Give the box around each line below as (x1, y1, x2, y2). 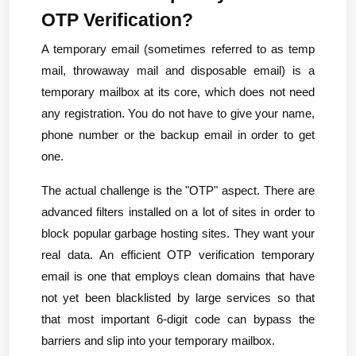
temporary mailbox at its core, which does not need (41, 86, 315, 99)
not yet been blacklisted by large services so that (41, 292, 315, 305)
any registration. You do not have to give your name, (41, 107, 315, 121)
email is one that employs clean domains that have (41, 270, 315, 284)
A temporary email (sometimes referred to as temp (41, 43, 315, 56)
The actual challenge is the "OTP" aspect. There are (41, 184, 315, 198)
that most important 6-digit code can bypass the (41, 313, 315, 327)
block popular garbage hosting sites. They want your (41, 227, 315, 241)
